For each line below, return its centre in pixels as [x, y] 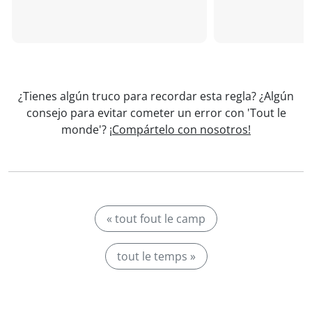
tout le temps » [156, 256]
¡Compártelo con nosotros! [180, 130]
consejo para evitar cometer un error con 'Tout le [156, 113]
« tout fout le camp [156, 219]
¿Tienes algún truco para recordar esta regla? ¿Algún [156, 96]
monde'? [85, 130]
